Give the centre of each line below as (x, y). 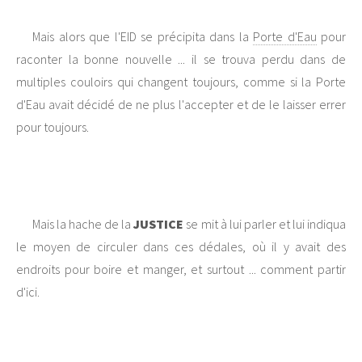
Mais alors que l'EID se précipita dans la (143, 37)
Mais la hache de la (83, 224)
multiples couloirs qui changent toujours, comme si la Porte (181, 82)
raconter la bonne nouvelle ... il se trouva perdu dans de (181, 59)
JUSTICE (159, 224)
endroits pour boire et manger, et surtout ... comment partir (181, 269)
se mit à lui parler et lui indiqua (265, 224)
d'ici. (28, 292)
